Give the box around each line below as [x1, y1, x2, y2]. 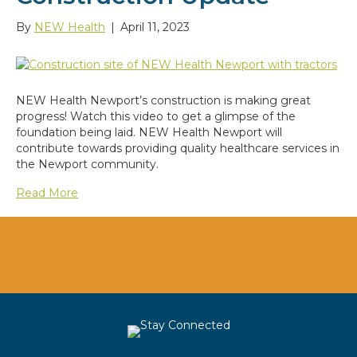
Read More [16, 185, 78, 200]
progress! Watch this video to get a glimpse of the [16, 108, 296, 124]
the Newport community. [16, 156, 159, 171]
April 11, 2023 [120, 20, 190, 35]
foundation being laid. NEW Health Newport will [16, 124, 282, 139]
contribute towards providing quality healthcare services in [16, 140, 339, 155]
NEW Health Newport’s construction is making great [16, 92, 311, 108]
